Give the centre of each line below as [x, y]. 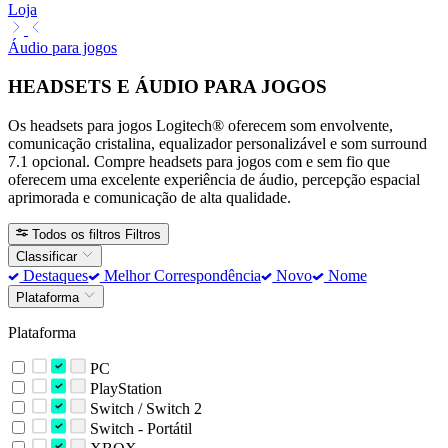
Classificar [48, 257]
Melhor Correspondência [180, 276]
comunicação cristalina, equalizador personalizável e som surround [217, 143]
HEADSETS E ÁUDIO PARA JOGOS [167, 86]
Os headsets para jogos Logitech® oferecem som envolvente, [200, 125]
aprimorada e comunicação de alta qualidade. [149, 197]
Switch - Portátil [138, 428]
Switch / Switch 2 [143, 408]
